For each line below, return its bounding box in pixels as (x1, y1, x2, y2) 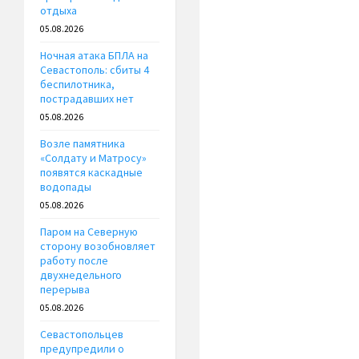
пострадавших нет (40, 91, 134, 107)
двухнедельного (40, 268, 122, 283)
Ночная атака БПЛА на (40, 48, 148, 63)
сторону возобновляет (40, 239, 155, 254)
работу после (40, 253, 108, 268)
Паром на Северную (40, 224, 138, 240)
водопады (40, 179, 91, 195)
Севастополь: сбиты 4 (40, 63, 149, 78)
